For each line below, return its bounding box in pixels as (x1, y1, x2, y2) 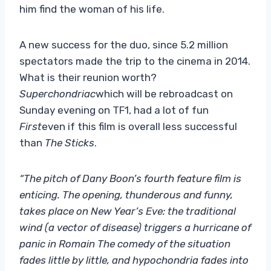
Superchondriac (19, 87, 96, 100)
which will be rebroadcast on (96, 87, 233, 100)
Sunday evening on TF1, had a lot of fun (19, 103, 209, 116)
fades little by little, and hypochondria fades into (19, 253, 249, 266)
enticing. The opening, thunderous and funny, (19, 188, 233, 201)
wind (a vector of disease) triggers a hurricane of (19, 221, 251, 233)
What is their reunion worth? (19, 71, 157, 83)
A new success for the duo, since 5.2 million (19, 38, 228, 51)
